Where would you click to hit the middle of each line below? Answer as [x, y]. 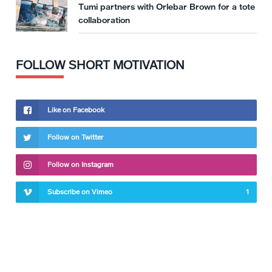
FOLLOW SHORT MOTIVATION [100, 65]
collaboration [104, 20]
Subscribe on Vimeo [80, 192]
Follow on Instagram [80, 164]
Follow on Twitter [75, 137]
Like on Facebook [76, 110]
